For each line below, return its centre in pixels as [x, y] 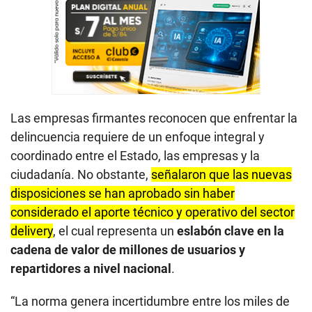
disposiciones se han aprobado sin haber [123, 193]
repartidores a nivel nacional [91, 268]
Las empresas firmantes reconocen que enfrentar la [154, 118]
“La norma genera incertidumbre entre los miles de [150, 301]
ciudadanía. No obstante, [81, 174]
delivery [32, 231]
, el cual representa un [115, 231]
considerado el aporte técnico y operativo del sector [153, 212]
